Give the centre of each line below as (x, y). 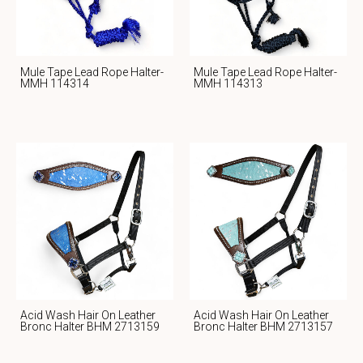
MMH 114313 (228, 83)
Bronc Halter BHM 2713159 (90, 327)
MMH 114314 (55, 83)
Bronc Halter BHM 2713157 (263, 327)
